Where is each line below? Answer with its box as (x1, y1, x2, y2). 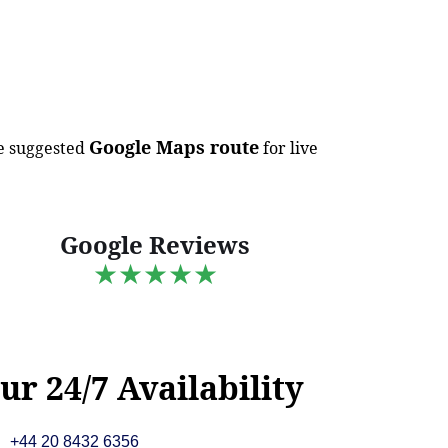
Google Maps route (89, 134, 259, 159)
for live (259, 136, 318, 159)
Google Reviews (60, 227, 251, 261)
